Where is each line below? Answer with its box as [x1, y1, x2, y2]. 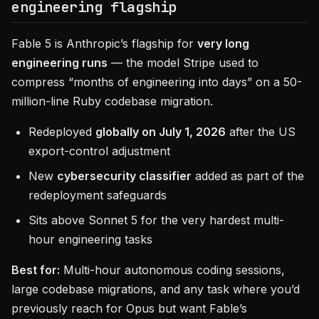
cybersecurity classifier [57, 169, 192, 183]
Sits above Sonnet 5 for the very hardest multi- [28, 213, 284, 227]
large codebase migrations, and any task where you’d [11, 282, 300, 296]
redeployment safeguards [28, 188, 167, 202]
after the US [226, 125, 296, 139]
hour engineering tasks [28, 232, 152, 246]
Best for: [11, 263, 60, 277]
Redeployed [28, 125, 95, 139]
